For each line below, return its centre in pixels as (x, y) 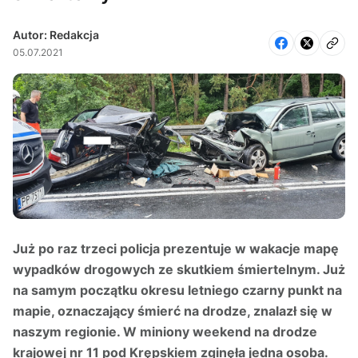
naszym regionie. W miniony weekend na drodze (165, 332)
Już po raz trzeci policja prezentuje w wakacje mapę (176, 249)
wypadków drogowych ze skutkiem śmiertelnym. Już (179, 270)
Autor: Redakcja (56, 34)
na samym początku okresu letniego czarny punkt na (177, 290)
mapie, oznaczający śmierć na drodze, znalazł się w (173, 311)
